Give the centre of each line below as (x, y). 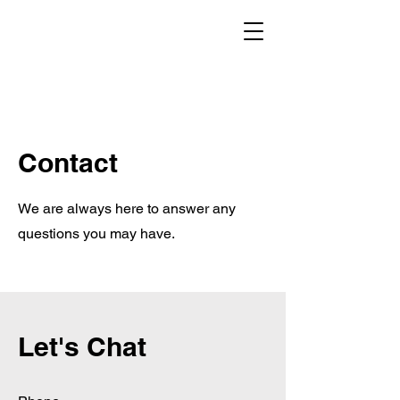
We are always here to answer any (127, 208)
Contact (68, 162)
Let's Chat (82, 346)
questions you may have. (96, 233)
